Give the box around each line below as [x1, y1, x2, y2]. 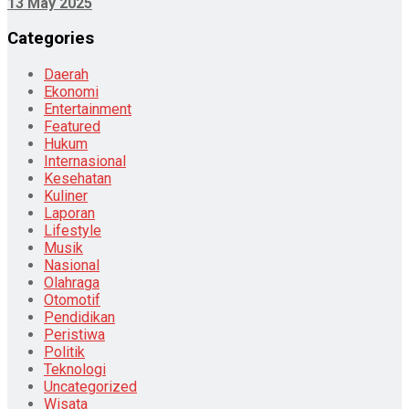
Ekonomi [44, 83, 99, 100]
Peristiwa [44, 326, 105, 343]
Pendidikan [44, 309, 115, 326]
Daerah [44, 66, 89, 83]
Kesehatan [44, 170, 111, 187]
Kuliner [44, 187, 88, 204]
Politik [44, 343, 85, 361]
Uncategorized [44, 378, 137, 395]
